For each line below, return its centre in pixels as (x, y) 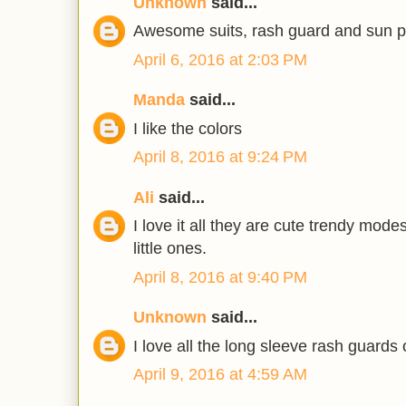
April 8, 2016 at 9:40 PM (220, 277)
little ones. (170, 249)
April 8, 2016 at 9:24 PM (220, 157)
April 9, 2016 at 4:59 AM (220, 375)
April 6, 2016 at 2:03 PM (220, 59)
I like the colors (188, 128)
